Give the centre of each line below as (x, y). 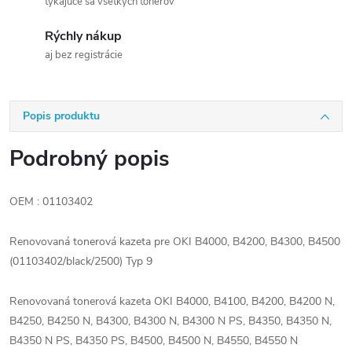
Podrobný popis (90, 159)
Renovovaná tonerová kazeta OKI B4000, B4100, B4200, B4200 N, (172, 301)
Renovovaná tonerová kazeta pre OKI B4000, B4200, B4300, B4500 (175, 242)
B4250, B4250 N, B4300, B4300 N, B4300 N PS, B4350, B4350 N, (170, 321)
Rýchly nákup (83, 36)
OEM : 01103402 (51, 202)
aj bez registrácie (84, 55)
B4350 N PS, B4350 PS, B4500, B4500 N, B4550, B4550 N (154, 341)
